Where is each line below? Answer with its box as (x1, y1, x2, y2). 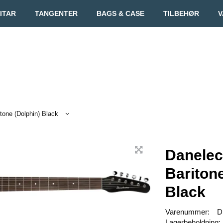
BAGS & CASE (97, 9, 144, 18)
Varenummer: (165, 208, 210, 217)
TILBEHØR (163, 9, 199, 18)
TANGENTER (35, 9, 78, 18)
